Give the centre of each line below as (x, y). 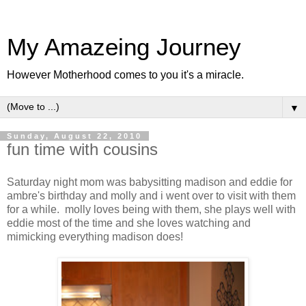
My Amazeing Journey (124, 47)
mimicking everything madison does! (95, 236)
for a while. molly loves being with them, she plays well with (151, 209)
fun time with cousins (82, 149)
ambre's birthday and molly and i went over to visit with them (151, 195)
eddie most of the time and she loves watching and (129, 223)
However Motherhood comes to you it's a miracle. (125, 75)
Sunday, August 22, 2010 (74, 136)
